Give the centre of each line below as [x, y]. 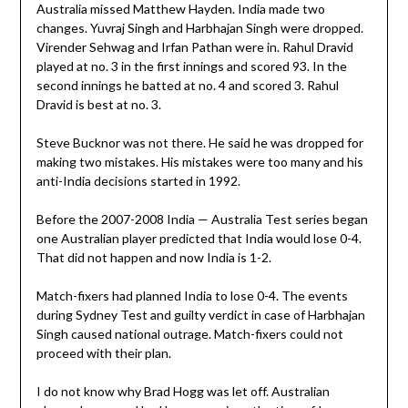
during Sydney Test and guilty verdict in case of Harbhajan [200, 315]
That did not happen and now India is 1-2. [153, 258]
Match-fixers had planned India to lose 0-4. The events [192, 296]
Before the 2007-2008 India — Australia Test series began [202, 219]
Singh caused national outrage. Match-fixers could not [189, 334]
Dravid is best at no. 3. [98, 105]
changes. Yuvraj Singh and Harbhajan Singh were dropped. [199, 28]
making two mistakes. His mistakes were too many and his [199, 162]
